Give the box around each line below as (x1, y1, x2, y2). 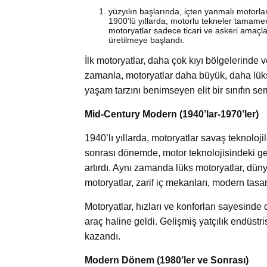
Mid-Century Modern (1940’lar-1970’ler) (85, 108, 259, 119)
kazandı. (85, 231, 120, 241)
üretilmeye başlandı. (108, 35, 185, 45)
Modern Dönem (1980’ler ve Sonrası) (85, 254, 249, 265)
